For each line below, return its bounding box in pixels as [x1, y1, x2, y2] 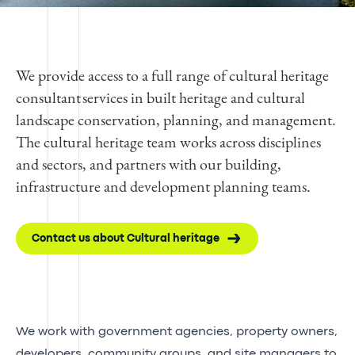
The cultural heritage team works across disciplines [16, 131, 321, 152]
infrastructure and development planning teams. [16, 175, 311, 197]
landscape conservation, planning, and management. [16, 109, 336, 130]
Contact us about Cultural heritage [32, 233, 219, 243]
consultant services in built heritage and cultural [16, 86, 305, 108]
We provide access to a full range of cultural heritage [16, 64, 329, 86]
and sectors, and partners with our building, [16, 153, 281, 174]
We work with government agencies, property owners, [16, 326, 338, 338]
